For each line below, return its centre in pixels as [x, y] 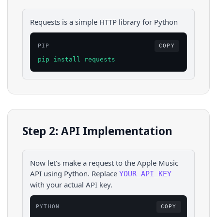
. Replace [102, 173]
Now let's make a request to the [84, 163]
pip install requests [77, 60]
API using [46, 173]
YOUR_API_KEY [145, 174]
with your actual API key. [71, 184]
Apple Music [158, 163]
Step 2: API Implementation [97, 131]
